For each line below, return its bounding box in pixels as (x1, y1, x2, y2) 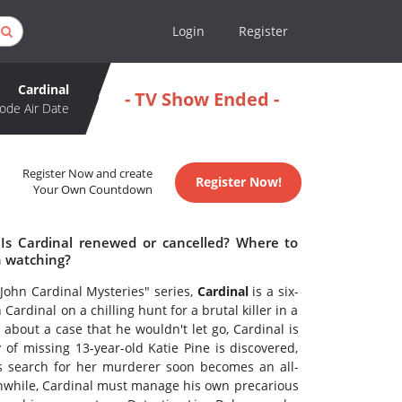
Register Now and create (22, 166, 153, 182)
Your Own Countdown (33, 182, 153, 198)
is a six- (248, 283, 299, 301)
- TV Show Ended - (124, 86, 279, 111)
